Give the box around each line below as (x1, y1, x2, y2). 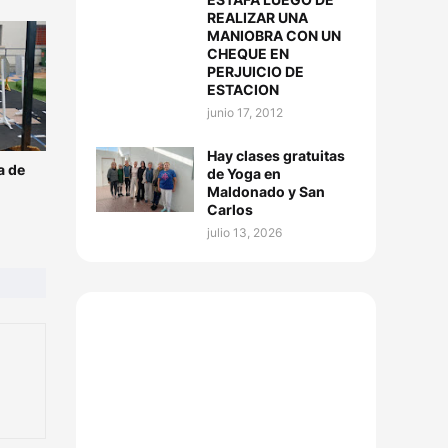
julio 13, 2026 (207, 225, 282, 240)
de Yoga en (207, 165, 281, 182)
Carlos (207, 201, 253, 218)
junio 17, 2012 (207, 105, 283, 120)
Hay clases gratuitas (207, 147, 345, 164)
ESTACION (207, 81, 279, 98)
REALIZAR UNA (207, 9, 308, 26)
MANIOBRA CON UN (207, 27, 341, 44)
